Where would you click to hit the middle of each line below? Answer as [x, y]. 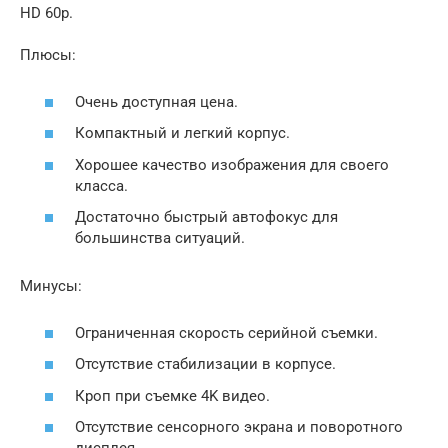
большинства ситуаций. [160, 238]
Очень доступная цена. [156, 101]
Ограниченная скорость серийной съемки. [226, 332]
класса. [101, 185]
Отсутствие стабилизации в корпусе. [205, 364]
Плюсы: [48, 55]
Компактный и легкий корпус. [182, 133]
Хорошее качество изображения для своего [232, 164]
